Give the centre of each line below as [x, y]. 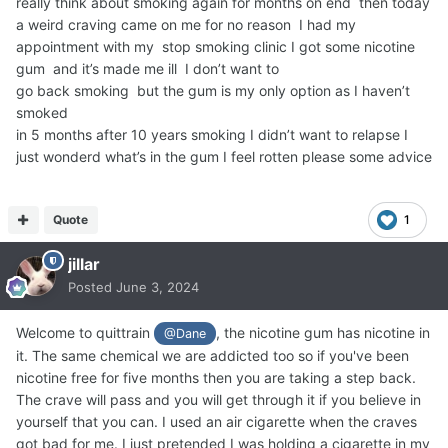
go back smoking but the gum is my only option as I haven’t [213, 90]
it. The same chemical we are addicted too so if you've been [212, 355]
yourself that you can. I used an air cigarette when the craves [216, 421]
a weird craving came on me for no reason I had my [186, 24]
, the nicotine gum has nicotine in [323, 332]
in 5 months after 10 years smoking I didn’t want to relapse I [212, 134]
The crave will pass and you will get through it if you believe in [218, 399]
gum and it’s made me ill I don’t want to [147, 68]
